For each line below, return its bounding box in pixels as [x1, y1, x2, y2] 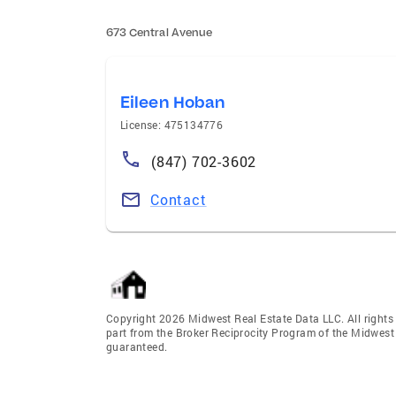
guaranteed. [106, 339, 168, 354]
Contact [150, 189, 207, 209]
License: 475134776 [120, 117, 224, 132]
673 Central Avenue [106, 25, 212, 39]
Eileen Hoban [120, 91, 225, 112]
